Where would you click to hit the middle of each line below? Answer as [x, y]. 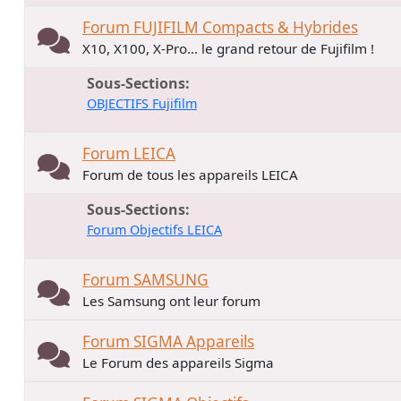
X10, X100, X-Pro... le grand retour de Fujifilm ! [228, 48]
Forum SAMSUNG [145, 279]
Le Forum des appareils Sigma [178, 362]
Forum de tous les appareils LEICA [190, 174]
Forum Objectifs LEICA [154, 230]
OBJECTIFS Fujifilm [141, 103]
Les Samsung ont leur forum [171, 300]
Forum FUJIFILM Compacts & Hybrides [220, 27]
